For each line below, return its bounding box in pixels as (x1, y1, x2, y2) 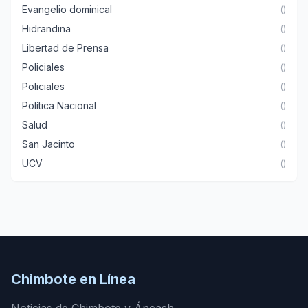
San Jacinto (22, 137, 75, 150)
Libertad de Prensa (22, 41, 109, 54)
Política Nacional (22, 99, 96, 111)
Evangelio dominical (22, 3, 112, 15)
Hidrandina (22, 22, 71, 34)
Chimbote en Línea (11, 271, 135, 287)
